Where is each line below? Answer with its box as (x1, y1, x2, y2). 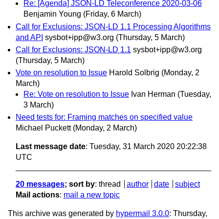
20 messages (16, 180, 65, 189)
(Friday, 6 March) (83, 10, 141, 19)
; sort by (65, 180, 95, 189)
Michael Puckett (16, 124, 71, 132)
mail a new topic (64, 191, 120, 199)
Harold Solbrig (109, 68, 159, 77)
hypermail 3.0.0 (116, 209, 169, 218)
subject (175, 180, 200, 189)
